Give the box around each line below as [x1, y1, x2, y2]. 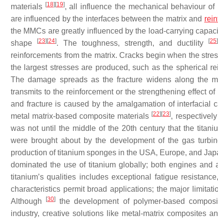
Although [11, 197, 46, 205]
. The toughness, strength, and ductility [56, 39, 209, 47]
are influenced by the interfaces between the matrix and [11, 15, 204, 23]
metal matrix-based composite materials [11, 112, 152, 120]
